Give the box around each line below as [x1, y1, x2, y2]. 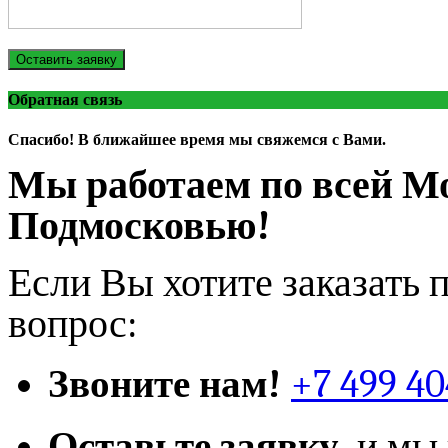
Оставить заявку [16, 52, 117, 67]
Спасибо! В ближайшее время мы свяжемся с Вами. [8, 130, 386, 148]
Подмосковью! [8, 202, 270, 249]
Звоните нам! [48, 361, 281, 407]
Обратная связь [8, 91, 122, 109]
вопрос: [8, 300, 138, 347]
